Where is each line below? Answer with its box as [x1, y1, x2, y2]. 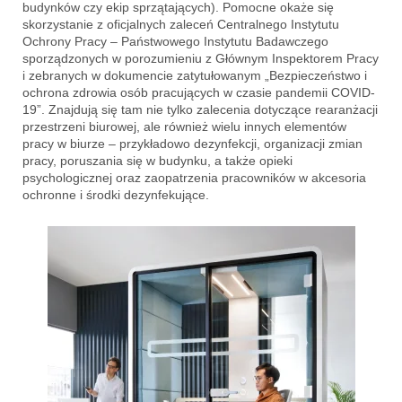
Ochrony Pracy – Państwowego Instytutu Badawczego [22, 33, 328, 48]
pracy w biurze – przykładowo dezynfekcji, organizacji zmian [22, 135, 363, 151]
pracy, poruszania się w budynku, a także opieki [22, 153, 293, 168]
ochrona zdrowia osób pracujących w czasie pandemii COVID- [22, 84, 375, 100]
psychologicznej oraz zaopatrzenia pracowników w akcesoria [22, 170, 366, 185]
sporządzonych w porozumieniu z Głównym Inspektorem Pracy [22, 50, 379, 66]
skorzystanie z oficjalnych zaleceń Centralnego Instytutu [22, 16, 339, 31]
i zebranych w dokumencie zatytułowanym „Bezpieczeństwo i [22, 67, 367, 83]
